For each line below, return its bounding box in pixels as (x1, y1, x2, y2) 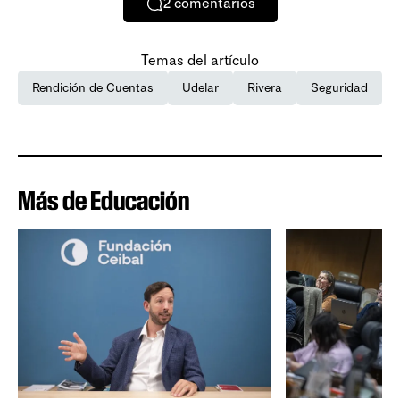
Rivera (247, 79, 282, 96)
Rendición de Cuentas (32, 79, 154, 96)
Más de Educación (18, 184, 189, 216)
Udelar (182, 79, 219, 96)
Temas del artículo (141, 51, 259, 69)
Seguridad (311, 79, 368, 96)
